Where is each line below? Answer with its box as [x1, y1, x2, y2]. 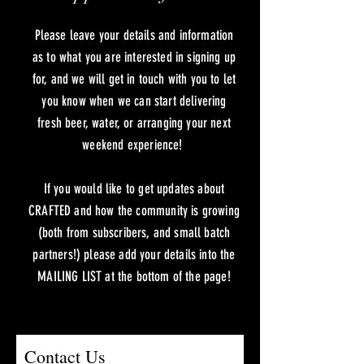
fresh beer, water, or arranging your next [37, 115, 231, 131]
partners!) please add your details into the [32, 246, 236, 262]
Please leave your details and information [34, 27, 234, 43]
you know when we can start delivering [41, 93, 227, 109]
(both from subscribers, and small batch [37, 224, 231, 240]
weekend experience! [82, 136, 186, 153]
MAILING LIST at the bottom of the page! [37, 268, 231, 284]
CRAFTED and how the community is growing [28, 202, 240, 219]
